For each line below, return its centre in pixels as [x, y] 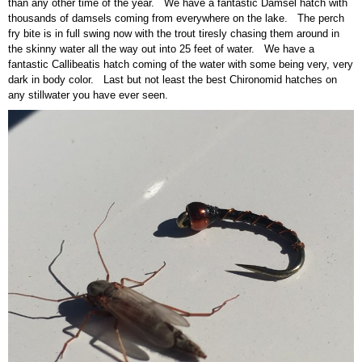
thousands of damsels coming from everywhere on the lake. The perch [176, 18]
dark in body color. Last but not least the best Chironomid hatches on [173, 79]
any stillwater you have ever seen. [88, 95]
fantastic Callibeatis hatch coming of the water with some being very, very [181, 64]
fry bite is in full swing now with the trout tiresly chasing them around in [174, 33]
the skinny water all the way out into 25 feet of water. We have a [161, 48]
